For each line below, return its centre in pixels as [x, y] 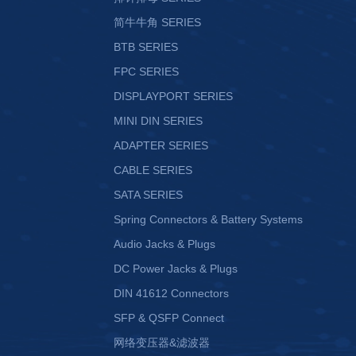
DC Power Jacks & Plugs [176, 269]
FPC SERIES [146, 72]
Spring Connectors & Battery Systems [208, 219]
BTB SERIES [146, 47]
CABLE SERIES [153, 170]
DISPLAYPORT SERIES [173, 96]
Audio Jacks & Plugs [164, 244]
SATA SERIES [148, 195]
